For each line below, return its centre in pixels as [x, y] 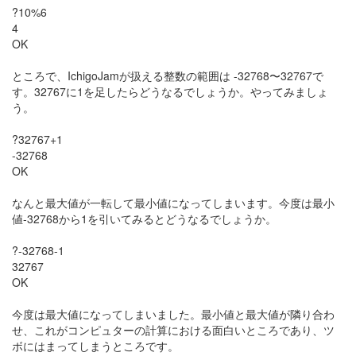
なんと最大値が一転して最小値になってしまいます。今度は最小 [173, 203]
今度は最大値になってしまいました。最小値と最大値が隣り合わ [173, 314]
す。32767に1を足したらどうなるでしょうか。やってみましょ [170, 91]
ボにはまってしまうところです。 [95, 346]
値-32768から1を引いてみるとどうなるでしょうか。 [144, 219]
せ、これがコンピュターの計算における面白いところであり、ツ [173, 330]
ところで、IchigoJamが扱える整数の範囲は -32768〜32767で [168, 75]
